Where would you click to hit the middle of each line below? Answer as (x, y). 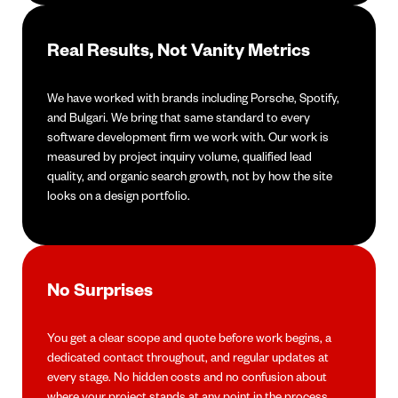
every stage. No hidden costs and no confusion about (187, 377)
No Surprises (100, 289)
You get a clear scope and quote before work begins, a (189, 338)
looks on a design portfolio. (119, 195)
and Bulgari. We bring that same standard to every (179, 117)
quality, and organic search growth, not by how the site (190, 176)
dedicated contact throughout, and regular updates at (188, 357)
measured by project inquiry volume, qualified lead (179, 156)
